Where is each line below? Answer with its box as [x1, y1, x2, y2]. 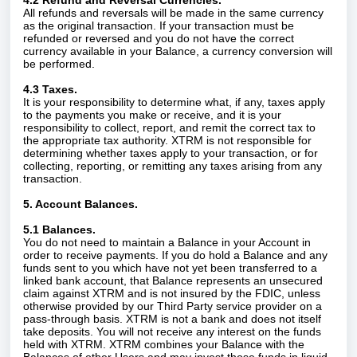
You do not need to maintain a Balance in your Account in [23, 236, 311, 249]
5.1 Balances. [23, 223, 99, 236]
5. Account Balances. [23, 198, 138, 210]
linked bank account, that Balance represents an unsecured [23, 274, 323, 287]
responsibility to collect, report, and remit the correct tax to [23, 121, 316, 134]
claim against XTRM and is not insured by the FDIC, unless [23, 287, 320, 300]
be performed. [23, 57, 95, 70]
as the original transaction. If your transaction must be [23, 19, 294, 32]
